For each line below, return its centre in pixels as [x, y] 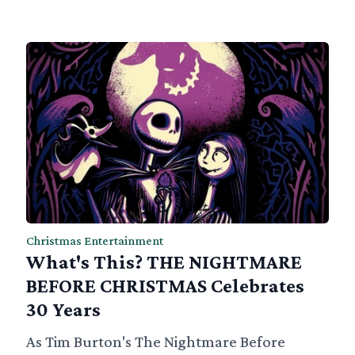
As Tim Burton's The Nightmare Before [156, 342]
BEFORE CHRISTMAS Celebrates [166, 286]
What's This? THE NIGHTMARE [164, 262]
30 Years [64, 310]
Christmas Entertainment [95, 241]
